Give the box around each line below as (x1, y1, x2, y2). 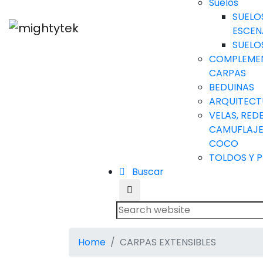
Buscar (130, 164, 164, 178)
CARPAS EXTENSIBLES (120, 235, 216, 249)
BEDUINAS (209, 80, 254, 94)
